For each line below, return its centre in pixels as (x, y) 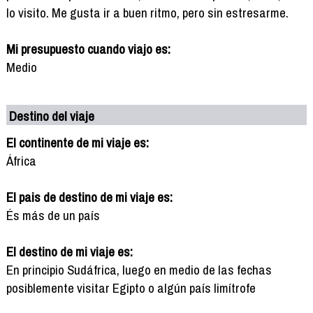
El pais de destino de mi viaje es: (89, 197)
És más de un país (53, 215)
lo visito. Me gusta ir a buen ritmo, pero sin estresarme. (147, 12)
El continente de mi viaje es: (77, 142)
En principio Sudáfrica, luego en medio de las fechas (139, 269)
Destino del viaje (52, 116)
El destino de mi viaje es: (69, 251)
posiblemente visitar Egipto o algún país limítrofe (131, 287)
